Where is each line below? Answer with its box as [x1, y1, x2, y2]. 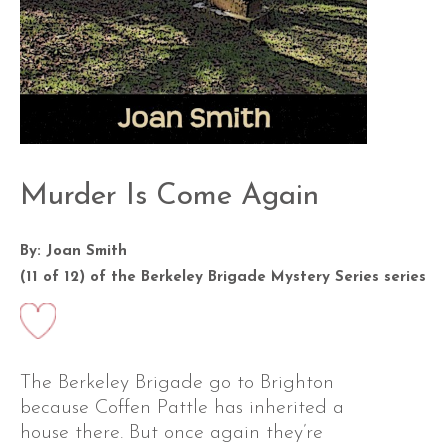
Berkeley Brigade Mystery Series [141, 270, 384, 286]
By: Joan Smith [20, 244, 127, 260]
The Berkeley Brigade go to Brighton [20, 373, 334, 394]
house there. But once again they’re [20, 423, 323, 444]
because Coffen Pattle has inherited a [20, 398, 344, 419]
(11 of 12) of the [20, 270, 141, 286]
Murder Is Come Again [20, 181, 319, 213]
